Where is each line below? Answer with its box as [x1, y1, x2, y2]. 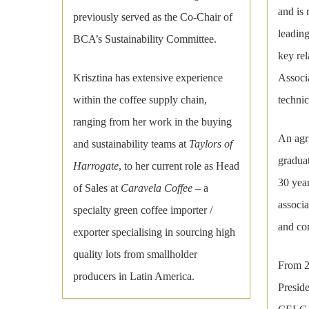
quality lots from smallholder [73, 248, 198, 261]
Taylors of [189, 138, 233, 150]
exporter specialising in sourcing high [73, 226, 236, 239]
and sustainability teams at [73, 138, 190, 150]
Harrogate [73, 160, 119, 172]
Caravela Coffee [121, 182, 193, 195]
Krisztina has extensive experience [73, 72, 223, 84]
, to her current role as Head [119, 160, 240, 172]
